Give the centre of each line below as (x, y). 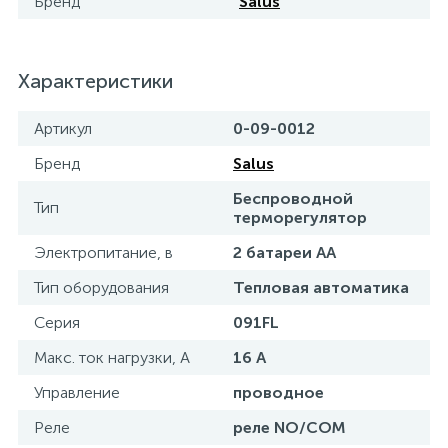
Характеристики (95, 81)
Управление (77, 392)
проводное (278, 392)
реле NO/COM (289, 427)
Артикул (63, 128)
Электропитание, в (103, 252)
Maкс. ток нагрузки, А (112, 357)
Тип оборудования (101, 287)
